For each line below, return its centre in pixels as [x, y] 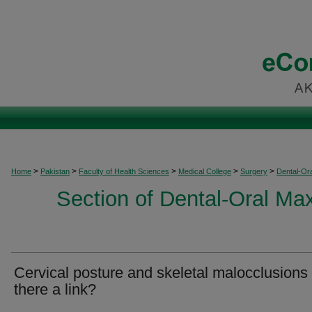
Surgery [254, 171]
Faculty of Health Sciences [124, 171]
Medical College [205, 171]
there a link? [55, 289]
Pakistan [55, 171]
